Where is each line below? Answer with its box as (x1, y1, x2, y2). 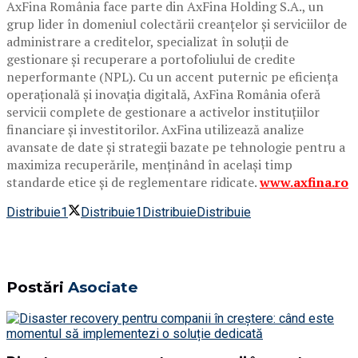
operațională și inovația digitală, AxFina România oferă (6, 85, 320, 103)
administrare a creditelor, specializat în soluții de (6, 32, 288, 50)
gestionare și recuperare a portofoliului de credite (6, 50, 295, 68)
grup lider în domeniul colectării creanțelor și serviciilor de (6, 14, 347, 33)
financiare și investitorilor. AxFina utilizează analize (6, 120, 304, 138)
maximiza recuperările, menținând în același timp (6, 155, 292, 173)
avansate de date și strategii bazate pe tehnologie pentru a (6, 137, 345, 156)
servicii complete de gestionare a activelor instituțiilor (6, 102, 320, 121)
